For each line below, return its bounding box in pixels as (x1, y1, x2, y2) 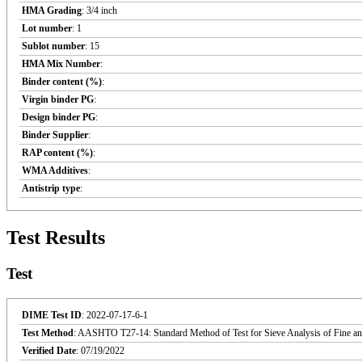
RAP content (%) (22, 147, 93, 159)
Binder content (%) (22, 76, 102, 88)
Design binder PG (22, 112, 95, 124)
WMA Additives (22, 165, 88, 177)
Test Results (6, 227, 105, 249)
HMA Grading (22, 5, 82, 17)
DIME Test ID (22, 309, 82, 321)
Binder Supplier (22, 129, 88, 141)
